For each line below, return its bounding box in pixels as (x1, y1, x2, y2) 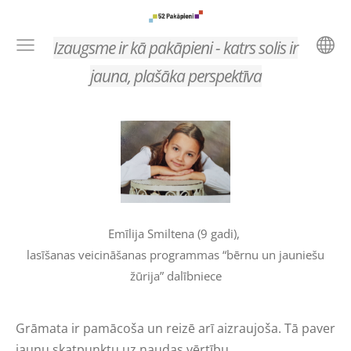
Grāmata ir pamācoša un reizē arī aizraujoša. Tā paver (16, 319, 335, 337)
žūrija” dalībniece (129, 267, 222, 284)
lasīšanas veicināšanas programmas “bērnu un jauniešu (27, 246, 324, 262)
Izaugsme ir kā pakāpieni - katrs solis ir (53, 37, 298, 59)
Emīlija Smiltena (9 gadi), (108, 225, 243, 241)
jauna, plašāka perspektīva (89, 65, 262, 87)
